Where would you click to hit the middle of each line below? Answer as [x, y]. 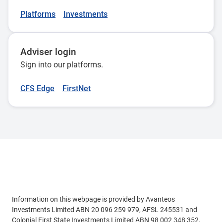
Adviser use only [41, 176]
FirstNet [77, 88]
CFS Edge [37, 88]
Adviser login [48, 52]
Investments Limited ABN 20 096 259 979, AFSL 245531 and [105, 210]
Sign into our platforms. [62, 65]
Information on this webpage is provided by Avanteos [93, 199]
